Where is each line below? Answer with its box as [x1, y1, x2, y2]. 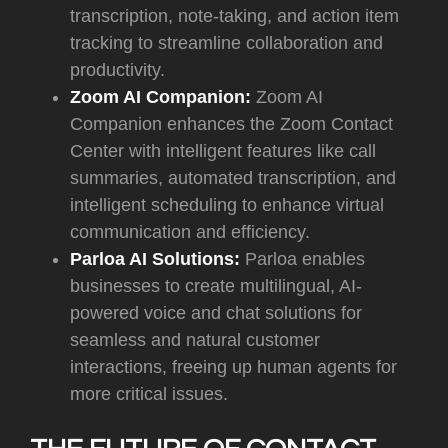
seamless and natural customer [70, 330, 320, 351]
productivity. [70, 60, 165, 81]
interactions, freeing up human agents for [70, 357, 397, 378]
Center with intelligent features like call [70, 141, 376, 162]
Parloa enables [240, 249, 365, 270]
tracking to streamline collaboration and [70, 33, 383, 54]
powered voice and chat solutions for [70, 303, 362, 324]
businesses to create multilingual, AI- [70, 276, 362, 297]
